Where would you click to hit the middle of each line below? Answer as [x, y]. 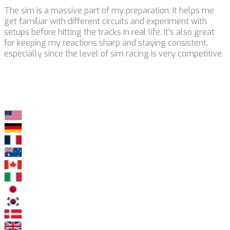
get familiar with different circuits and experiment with [106, 21]
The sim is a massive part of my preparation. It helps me [109, 10]
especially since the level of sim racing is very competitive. [114, 53]
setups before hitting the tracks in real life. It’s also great [109, 32]
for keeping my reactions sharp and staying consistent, [106, 43]
